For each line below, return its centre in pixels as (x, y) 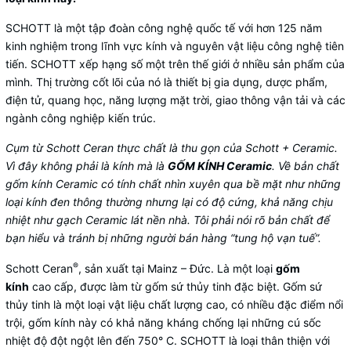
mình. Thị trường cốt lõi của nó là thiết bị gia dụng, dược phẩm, (166, 82)
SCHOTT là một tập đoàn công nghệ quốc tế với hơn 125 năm (164, 28)
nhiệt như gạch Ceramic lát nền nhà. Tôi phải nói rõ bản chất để (168, 220)
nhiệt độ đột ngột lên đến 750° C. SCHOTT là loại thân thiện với (168, 340)
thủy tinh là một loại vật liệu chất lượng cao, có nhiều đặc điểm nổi (174, 304)
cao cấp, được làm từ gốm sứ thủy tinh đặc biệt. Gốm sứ (175, 286)
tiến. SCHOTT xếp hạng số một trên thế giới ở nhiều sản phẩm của (175, 64)
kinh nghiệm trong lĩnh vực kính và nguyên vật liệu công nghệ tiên (175, 46)
